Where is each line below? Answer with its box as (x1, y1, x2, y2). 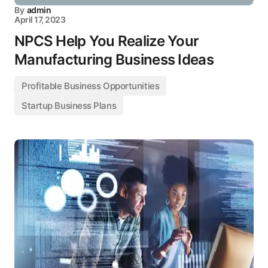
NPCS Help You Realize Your (14, 32, 199, 50)
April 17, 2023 (14, 14, 66, 25)
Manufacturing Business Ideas (14, 51, 214, 68)
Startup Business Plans (22, 100, 117, 111)
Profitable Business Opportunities (22, 80, 160, 92)
